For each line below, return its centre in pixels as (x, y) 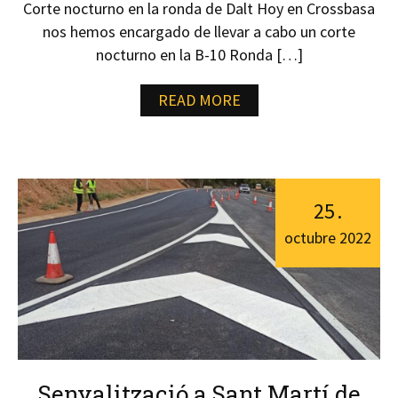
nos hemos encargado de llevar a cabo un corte (199, 32)
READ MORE (199, 100)
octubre (312, 238)
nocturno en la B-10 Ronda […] (199, 55)
